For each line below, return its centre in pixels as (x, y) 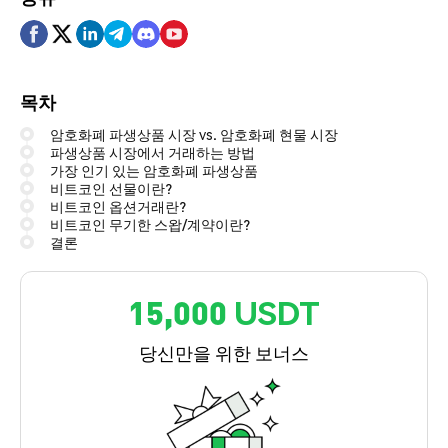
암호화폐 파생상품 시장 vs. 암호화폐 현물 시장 (194, 133)
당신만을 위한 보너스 (224, 352)
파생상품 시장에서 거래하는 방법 (152, 151)
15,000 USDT (224, 312)
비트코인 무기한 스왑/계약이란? (150, 223)
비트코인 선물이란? (111, 187)
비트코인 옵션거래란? (118, 205)
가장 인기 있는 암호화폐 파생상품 (154, 169)
